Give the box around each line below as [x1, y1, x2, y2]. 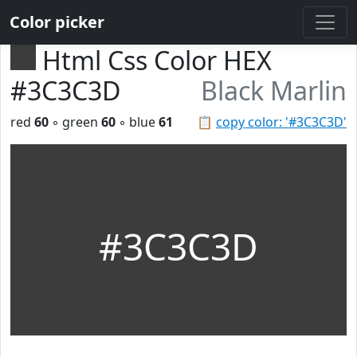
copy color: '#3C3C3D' [216, 113, 347, 131]
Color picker [10, 11, 104, 33]
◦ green [49, 113, 101, 131]
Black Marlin [201, 73, 347, 108]
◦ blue [116, 113, 159, 131]
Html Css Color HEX [42, 43, 272, 77]
